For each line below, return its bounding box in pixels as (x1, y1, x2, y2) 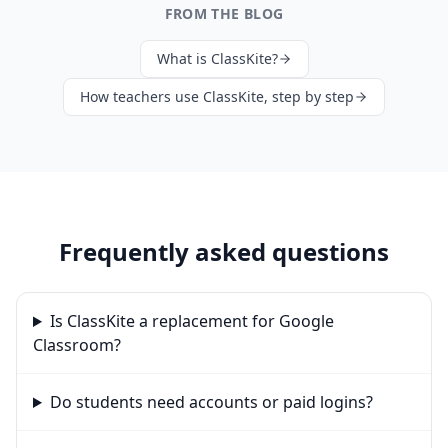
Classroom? (33, 334, 121, 356)
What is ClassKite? (156, 49, 278, 68)
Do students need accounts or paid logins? (49, 391, 373, 413)
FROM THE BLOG (164, 4, 284, 23)
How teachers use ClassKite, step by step (80, 87, 354, 106)
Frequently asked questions (59, 235, 389, 268)
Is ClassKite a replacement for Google (49, 310, 334, 332)
